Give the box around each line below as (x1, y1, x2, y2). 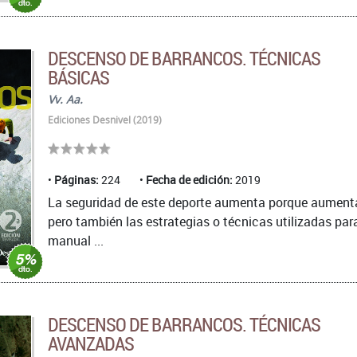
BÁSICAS (48, 64, 110, 90)
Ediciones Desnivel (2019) (48, 112, 162, 127)
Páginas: (54, 171, 99, 187)
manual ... (48, 231, 104, 249)
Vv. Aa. (48, 91, 83, 107)
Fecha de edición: (146, 171, 233, 187)
